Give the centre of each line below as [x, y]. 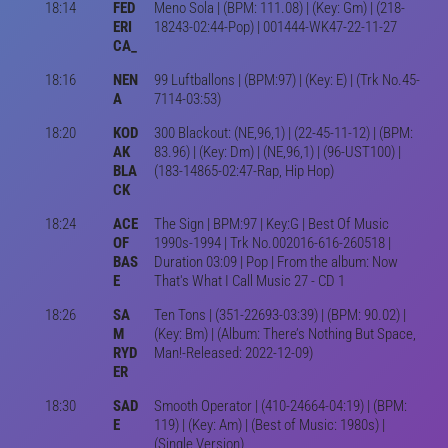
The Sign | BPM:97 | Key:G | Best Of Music [271, 223]
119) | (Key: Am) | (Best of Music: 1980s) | [269, 424]
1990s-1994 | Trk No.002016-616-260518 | [272, 242]
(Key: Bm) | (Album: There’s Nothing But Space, [284, 333]
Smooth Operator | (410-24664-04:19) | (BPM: [280, 405]
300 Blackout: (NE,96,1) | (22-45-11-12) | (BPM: [283, 132]
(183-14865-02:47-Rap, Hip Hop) [243, 170]
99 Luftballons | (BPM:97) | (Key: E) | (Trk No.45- [286, 79]
